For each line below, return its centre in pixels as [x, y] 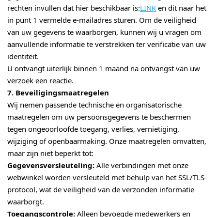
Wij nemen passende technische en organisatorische [94, 105]
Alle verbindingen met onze [141, 165]
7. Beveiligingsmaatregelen [58, 93]
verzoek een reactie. [40, 81]
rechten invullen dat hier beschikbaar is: [74, 8]
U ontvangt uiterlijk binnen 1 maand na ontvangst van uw [104, 69]
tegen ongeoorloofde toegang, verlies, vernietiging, [93, 129]
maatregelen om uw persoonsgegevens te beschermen [99, 117]
